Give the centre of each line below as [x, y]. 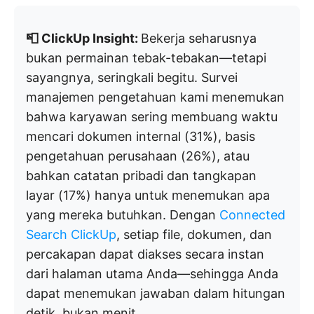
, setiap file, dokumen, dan [194, 234]
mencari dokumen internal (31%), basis [141, 136]
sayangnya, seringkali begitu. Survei [132, 77]
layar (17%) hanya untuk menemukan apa [148, 195]
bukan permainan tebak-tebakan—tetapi [146, 58]
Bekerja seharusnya [199, 38]
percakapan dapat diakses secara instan [145, 254]
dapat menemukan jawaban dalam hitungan [156, 293]
